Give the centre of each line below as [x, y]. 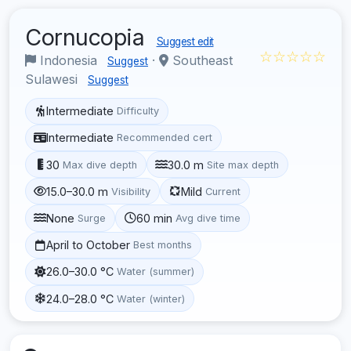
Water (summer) [156, 272]
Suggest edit [185, 41]
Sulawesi [53, 79]
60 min [155, 218]
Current [223, 191]
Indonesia [69, 60]
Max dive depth [100, 165]
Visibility [131, 191]
